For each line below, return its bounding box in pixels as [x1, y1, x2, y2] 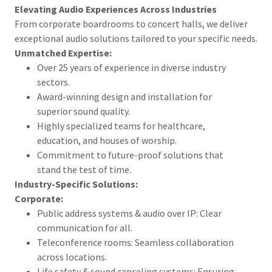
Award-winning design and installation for [36, 90, 212, 103]
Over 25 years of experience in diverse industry [36, 61, 226, 73]
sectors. [36, 75, 70, 88]
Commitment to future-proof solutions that [36, 148, 223, 161]
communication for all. [36, 221, 132, 234]
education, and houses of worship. [36, 134, 177, 146]
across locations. [36, 250, 107, 263]
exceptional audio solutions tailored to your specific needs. [15, 32, 257, 44]
